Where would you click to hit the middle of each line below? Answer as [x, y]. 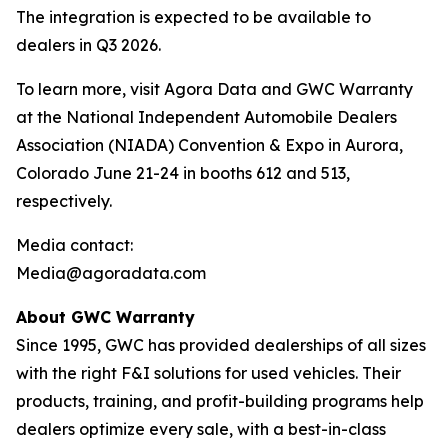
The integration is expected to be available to [193, 17]
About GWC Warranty [105, 317]
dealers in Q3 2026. [88, 45]
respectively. [64, 201]
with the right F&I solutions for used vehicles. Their [208, 373]
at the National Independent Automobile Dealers [206, 117]
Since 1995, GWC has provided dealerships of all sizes [221, 345]
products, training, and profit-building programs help [220, 401]
